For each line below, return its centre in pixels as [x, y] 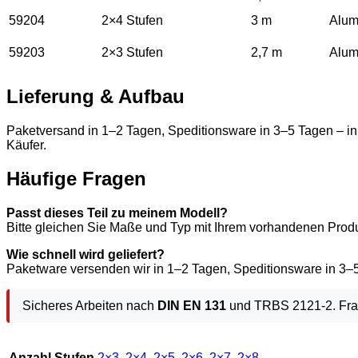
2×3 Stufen [132, 52]
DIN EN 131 [192, 306]
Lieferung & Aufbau [95, 96]
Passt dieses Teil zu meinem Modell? [117, 213]
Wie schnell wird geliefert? [86, 255]
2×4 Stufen [132, 20]
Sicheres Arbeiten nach [90, 306]
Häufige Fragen [76, 179]
